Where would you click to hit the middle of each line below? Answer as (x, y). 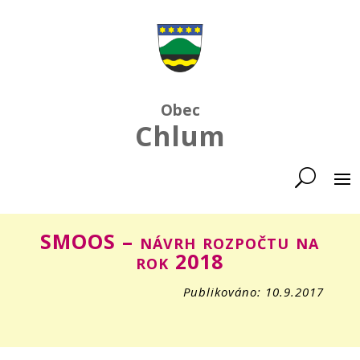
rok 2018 (180, 261)
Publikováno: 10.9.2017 (254, 292)
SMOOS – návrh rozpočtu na (180, 241)
